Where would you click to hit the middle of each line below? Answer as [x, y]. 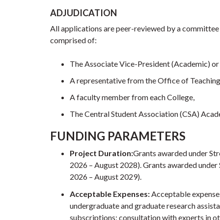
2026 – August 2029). [106, 177]
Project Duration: [101, 153]
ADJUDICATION [83, 13]
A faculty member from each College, [132, 97]
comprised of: [73, 40]
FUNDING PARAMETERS [118, 136]
